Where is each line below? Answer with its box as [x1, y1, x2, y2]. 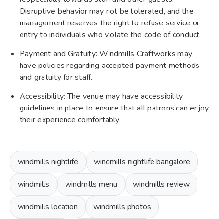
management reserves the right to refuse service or [20, 17, 199, 28]
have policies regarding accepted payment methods [20, 60, 200, 71]
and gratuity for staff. [20, 71, 93, 83]
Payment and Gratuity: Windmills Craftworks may [20, 48, 193, 59]
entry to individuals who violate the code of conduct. [20, 29, 201, 40]
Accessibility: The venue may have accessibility [20, 90, 183, 102]
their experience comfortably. [20, 114, 121, 125]
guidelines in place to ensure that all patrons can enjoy [20, 102, 209, 113]
